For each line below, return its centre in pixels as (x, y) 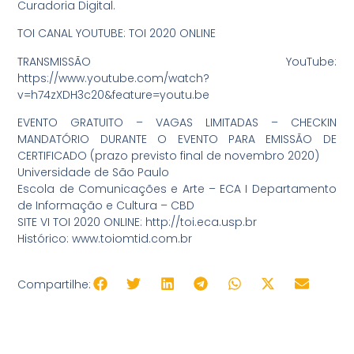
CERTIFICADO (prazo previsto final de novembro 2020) (169, 156)
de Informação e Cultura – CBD (106, 206)
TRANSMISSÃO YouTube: (177, 61)
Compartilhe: (55, 284)
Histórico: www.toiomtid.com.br (105, 239)
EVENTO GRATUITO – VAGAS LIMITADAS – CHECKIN (177, 123)
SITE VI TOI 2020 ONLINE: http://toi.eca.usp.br (137, 222)
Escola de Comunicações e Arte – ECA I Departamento (177, 189)
